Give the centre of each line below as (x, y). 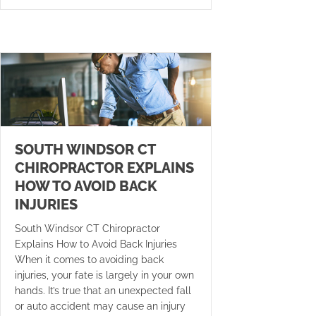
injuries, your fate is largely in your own (104, 275)
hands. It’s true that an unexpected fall (103, 291)
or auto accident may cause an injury (100, 306)
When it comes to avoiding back (89, 260)
